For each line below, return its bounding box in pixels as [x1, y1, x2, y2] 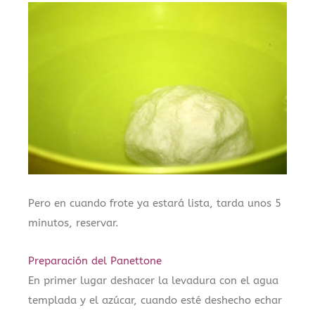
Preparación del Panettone [28, 255, 162, 267]
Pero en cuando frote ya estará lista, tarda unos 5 [28, 196, 281, 210]
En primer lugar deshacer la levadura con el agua [28, 274, 278, 287]
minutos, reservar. [28, 216, 119, 229]
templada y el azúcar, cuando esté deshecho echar [28, 294, 282, 307]
